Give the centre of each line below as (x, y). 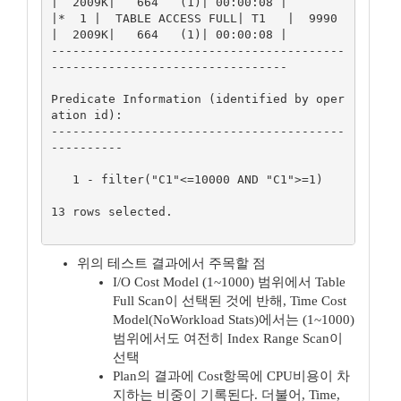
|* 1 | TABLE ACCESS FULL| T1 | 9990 (194, 18)
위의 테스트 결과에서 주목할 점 (171, 263)
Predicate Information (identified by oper (197, 98)
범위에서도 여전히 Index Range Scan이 (228, 338)
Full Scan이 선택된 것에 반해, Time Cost (230, 301)
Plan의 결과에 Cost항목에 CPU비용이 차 (231, 376)
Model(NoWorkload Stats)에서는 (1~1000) (234, 320)
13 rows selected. (111, 211)
